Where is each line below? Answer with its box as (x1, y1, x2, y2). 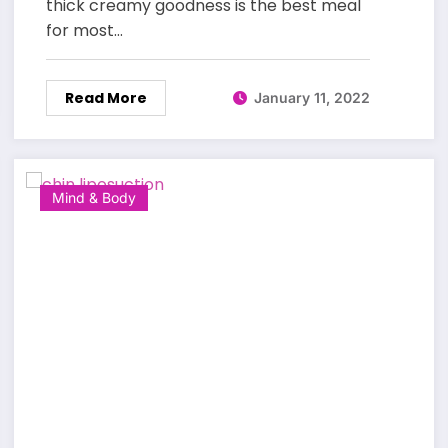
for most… (45, 18, 123, 42)
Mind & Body (51, 188, 136, 206)
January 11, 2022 (253, 89, 370, 107)
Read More (64, 87, 147, 108)
